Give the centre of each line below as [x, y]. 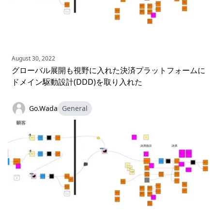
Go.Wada [43, 108]
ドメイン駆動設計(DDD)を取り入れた [77, 82]
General [75, 108]
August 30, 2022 [33, 59]
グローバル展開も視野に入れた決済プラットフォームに [108, 70]
